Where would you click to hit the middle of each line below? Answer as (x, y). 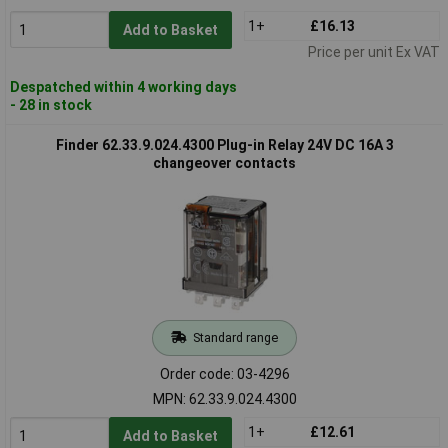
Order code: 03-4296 (224, 373)
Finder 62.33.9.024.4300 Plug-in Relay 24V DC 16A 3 (224, 144)
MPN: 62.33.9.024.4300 (224, 398)
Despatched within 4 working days (123, 86)
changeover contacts (224, 162)
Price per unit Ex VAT (373, 51)
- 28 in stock (50, 104)
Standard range (235, 337)
